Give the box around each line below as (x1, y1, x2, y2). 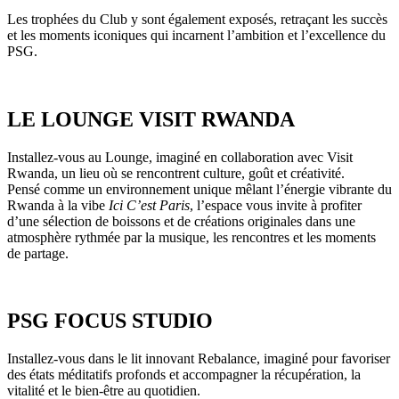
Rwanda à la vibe (7, 197, 109, 213)
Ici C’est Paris (109, 197, 190, 213)
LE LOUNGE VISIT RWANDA (7, 107, 295, 131)
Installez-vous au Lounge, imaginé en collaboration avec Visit (7, 149, 353, 165)
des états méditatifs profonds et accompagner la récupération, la (7, 367, 361, 383)
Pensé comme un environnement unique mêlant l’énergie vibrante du (7, 181, 392, 197)
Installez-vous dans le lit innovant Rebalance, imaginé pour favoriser (7, 351, 390, 367)
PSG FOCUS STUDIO (7, 309, 213, 333)
